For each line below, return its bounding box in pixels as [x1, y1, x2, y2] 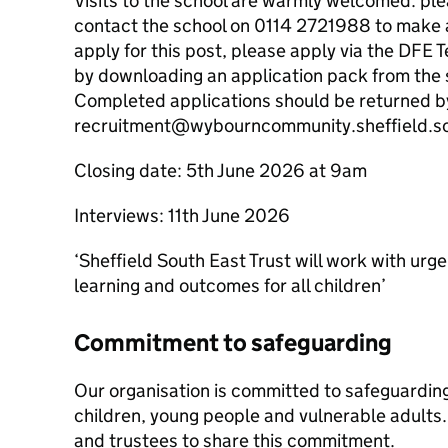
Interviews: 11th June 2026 [74, 204, 290, 227]
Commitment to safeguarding [74, 328, 392, 357]
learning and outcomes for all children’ [74, 274, 386, 297]
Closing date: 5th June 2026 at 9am [74, 159, 367, 182]
